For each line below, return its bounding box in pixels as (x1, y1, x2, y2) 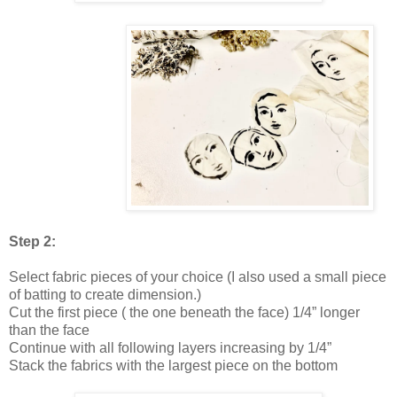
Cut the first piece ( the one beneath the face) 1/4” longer (9, 304, 360, 320)
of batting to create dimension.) (9, 286, 201, 302)
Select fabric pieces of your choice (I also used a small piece (9, 269, 386, 284)
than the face (9, 322, 93, 338)
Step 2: (9, 233, 56, 249)
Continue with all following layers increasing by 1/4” (9, 339, 331, 355)
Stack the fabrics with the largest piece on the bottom (9, 357, 341, 373)
